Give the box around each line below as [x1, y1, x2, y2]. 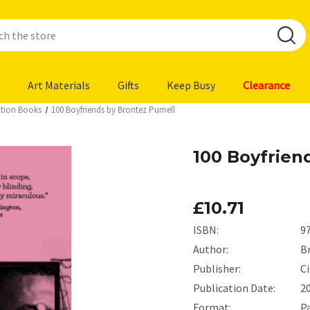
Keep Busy [167, 78, 215, 92]
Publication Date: [193, 280, 275, 295]
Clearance [243, 78, 290, 92]
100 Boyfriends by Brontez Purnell [51, 104, 176, 116]
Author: [193, 241, 228, 256]
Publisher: [193, 261, 241, 275]
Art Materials [28, 78, 90, 92]
